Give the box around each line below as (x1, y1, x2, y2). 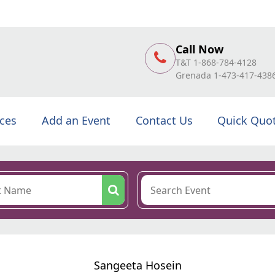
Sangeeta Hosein (93, 258, 182, 273)
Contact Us (135, 113, 193, 128)
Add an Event (41, 113, 110, 128)
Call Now (176, 41, 223, 56)
